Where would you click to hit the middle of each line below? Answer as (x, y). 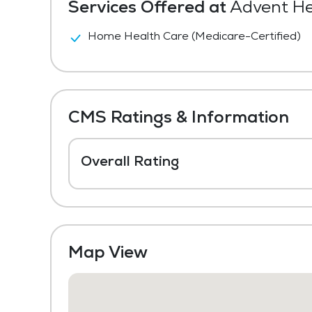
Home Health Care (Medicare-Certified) (194, 36)
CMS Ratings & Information (179, 117)
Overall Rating (130, 161)
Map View (108, 252)
